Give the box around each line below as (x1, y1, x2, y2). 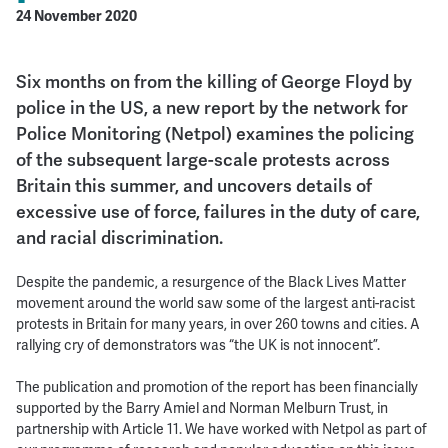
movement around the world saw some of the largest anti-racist (15, 293, 415, 312)
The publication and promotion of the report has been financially (15, 377, 418, 396)
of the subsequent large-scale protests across (15, 147, 390, 171)
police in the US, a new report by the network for (15, 95, 408, 119)
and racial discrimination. (15, 225, 223, 249)
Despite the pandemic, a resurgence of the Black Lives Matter (15, 272, 406, 291)
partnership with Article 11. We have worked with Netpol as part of (15, 419, 427, 438)
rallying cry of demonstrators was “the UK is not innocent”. (15, 335, 380, 354)
